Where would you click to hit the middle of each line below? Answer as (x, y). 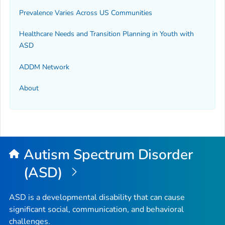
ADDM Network (44, 67)
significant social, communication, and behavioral (96, 210)
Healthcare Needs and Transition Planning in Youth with (106, 34)
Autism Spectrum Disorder (108, 154)
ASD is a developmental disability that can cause (97, 198)
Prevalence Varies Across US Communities (86, 13)
